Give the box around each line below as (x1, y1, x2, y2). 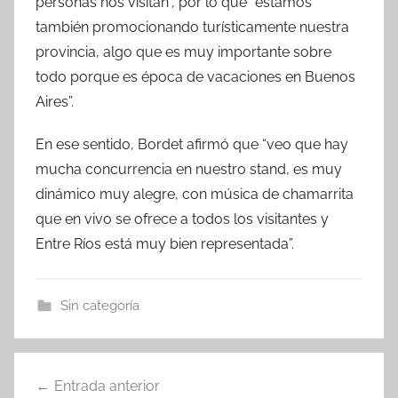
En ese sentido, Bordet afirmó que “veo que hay (36, 135, 348, 153)
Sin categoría (60, 297, 139, 314)
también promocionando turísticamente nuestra (36, 18, 349, 36)
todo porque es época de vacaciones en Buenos (36, 68, 355, 85)
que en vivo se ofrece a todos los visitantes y (36, 210, 329, 227)
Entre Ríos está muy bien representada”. (36, 235, 294, 252)
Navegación (13, 354, 146, 381)
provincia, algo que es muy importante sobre (36, 43, 331, 60)
